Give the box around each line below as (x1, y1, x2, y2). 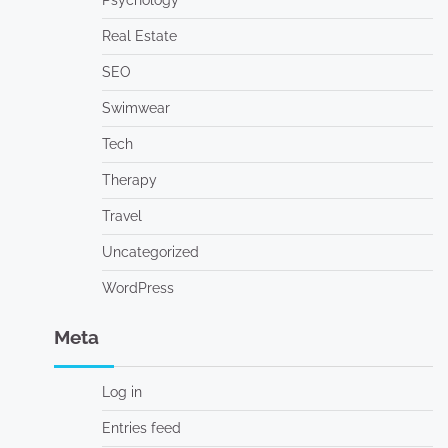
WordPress (101, 280, 174, 296)
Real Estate (101, 28, 177, 44)
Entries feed (101, 420, 181, 436)
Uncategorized (101, 244, 199, 260)
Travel (101, 208, 142, 224)
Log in (101, 384, 142, 400)
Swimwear (101, 100, 170, 116)
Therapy (101, 172, 157, 188)
